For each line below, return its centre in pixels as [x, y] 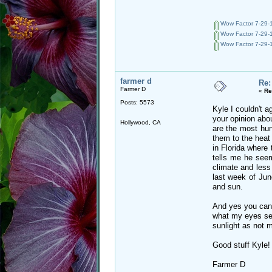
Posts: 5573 [137, 102]
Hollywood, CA [140, 122]
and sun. [227, 186]
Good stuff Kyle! [241, 245]
